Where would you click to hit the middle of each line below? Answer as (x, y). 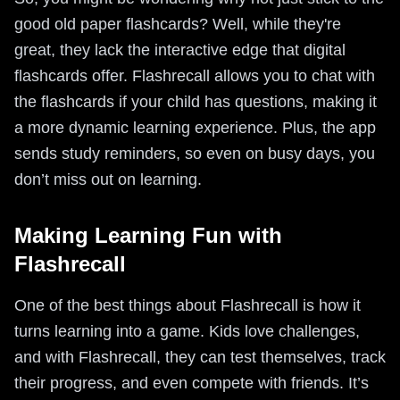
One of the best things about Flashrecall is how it (187, 305)
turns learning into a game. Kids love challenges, (187, 331)
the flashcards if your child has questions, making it (196, 101)
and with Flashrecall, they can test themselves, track (200, 357)
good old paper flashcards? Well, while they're (178, 24)
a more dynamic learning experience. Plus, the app (195, 127)
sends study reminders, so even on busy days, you (195, 153)
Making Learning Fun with (148, 235)
